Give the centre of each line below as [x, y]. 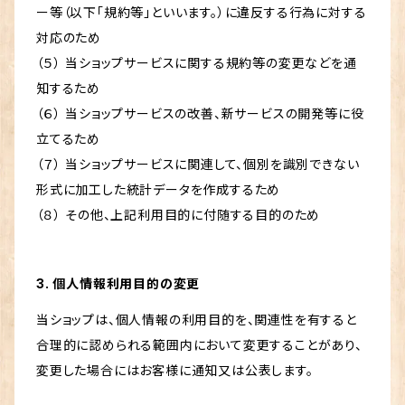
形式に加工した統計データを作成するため [159, 190]
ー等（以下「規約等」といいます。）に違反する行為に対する [202, 13]
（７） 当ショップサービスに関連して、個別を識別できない [198, 165]
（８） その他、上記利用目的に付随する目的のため [179, 215]
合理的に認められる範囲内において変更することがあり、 [199, 345]
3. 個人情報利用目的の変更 [118, 284]
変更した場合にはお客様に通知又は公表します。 [175, 371]
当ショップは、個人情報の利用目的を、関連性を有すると [197, 320]
